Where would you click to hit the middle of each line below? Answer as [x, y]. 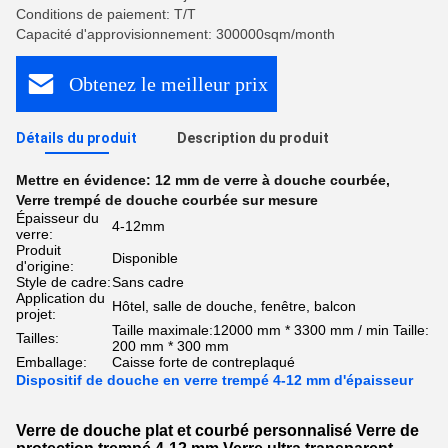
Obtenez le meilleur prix [168, 83]
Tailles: [37, 338]
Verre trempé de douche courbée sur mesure [167, 200]
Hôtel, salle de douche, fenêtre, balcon [234, 306]
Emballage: [51, 362]
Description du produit [253, 138]
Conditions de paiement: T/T [106, 14]
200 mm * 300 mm [170, 346]
